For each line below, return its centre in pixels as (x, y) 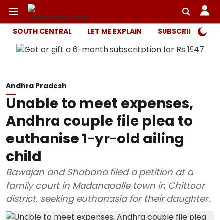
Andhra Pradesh (36, 86)
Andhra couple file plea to (99, 121)
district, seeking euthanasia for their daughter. (108, 199)
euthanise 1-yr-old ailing (95, 139)
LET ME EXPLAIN (115, 31)
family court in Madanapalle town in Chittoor (105, 185)
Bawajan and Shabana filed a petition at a (99, 172)
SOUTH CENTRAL (42, 31)
